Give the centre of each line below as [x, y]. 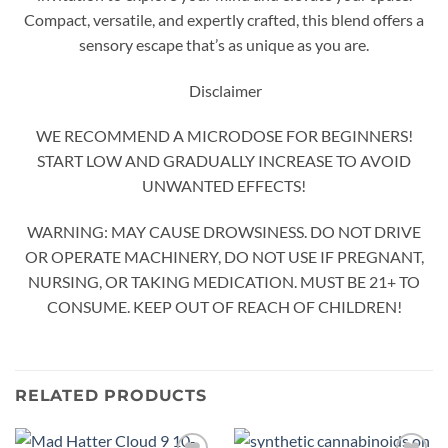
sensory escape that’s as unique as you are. [224, 44]
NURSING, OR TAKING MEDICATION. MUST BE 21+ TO [224, 282]
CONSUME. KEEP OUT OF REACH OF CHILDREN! [224, 307]
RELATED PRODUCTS [111, 396]
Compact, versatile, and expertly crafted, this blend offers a [224, 19]
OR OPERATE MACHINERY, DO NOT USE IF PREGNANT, [224, 257]
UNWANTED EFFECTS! [224, 186]
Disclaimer [224, 90]
